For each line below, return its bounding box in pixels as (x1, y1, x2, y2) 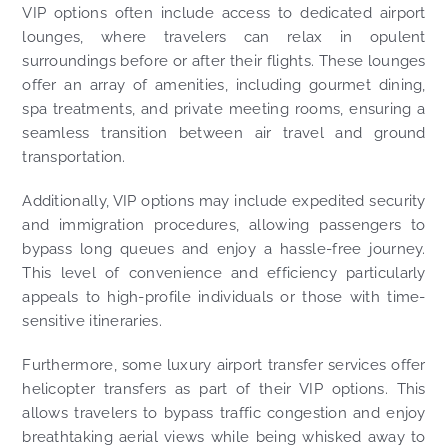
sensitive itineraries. (22, 312, 162, 331)
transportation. (22, 148, 126, 167)
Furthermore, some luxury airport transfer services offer (22, 356, 426, 375)
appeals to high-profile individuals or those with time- (22, 288, 426, 307)
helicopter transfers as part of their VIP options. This (22, 380, 426, 399)
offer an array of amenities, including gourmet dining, (22, 76, 426, 95)
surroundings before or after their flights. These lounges (22, 52, 426, 71)
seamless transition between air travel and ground (22, 124, 426, 143)
